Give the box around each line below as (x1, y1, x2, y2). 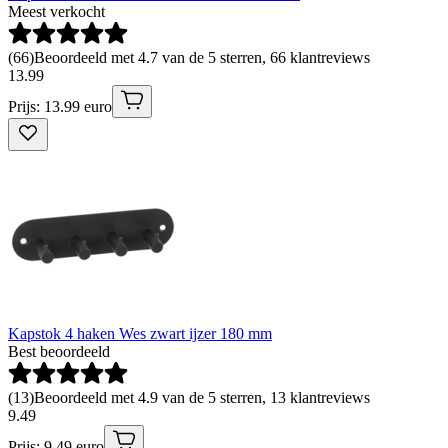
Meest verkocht (8, 2, 105, 20)
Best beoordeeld (8, 342, 110, 360)
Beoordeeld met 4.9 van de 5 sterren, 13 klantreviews (34, 388, 370, 406)
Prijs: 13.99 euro (8, 97, 112, 115)
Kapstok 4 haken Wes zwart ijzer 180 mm (8, 324, 272, 342)
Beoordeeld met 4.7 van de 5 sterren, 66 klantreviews (34, 48, 370, 66)
